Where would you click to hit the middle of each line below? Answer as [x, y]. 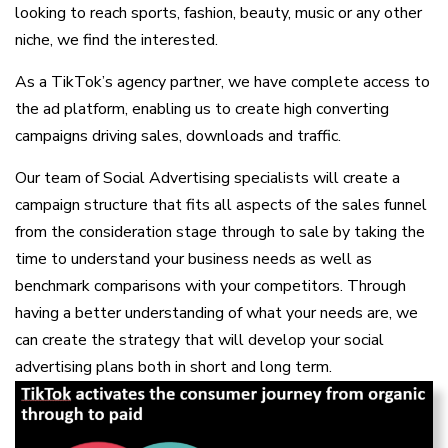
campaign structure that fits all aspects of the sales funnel [221, 204]
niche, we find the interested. [116, 39]
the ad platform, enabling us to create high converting [202, 108]
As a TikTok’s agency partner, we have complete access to [222, 81]
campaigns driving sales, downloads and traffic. [178, 135]
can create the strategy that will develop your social [199, 339]
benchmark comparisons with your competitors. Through [210, 285]
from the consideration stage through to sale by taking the [220, 231]
